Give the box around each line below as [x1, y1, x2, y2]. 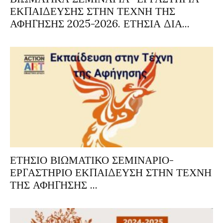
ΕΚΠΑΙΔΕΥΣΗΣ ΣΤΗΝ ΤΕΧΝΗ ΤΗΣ [10, 4, 175, 18]
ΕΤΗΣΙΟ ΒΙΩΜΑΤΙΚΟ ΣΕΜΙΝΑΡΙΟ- [10, 153, 174, 167]
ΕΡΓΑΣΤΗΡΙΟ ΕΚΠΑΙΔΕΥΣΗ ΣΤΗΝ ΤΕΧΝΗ [10, 165, 212, 179]
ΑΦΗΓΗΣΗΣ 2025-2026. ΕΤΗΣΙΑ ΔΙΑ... [10, 17, 190, 31]
